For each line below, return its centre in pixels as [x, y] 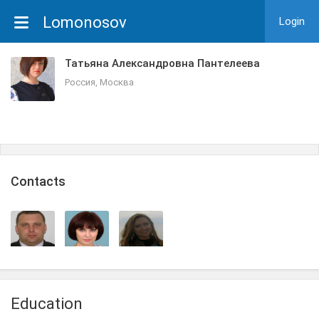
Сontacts [38, 181]
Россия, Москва [99, 82]
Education [47, 304]
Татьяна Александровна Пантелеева [162, 63]
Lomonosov [85, 22]
